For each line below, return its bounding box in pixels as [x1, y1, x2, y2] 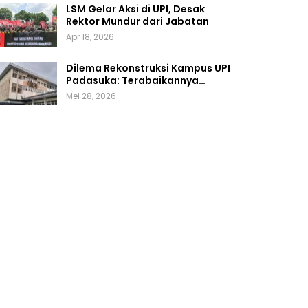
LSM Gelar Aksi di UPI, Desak [65, 2, 205, 16]
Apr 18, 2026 [65, 31, 114, 43]
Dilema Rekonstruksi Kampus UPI [65, 60, 230, 75]
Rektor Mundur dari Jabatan [65, 14, 209, 29]
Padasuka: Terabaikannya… [65, 73, 206, 87]
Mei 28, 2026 [65, 89, 116, 102]
